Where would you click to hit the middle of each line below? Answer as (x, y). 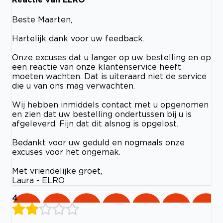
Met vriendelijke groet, (57, 171)
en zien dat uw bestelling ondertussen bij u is (102, 114)
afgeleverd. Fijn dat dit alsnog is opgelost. (95, 124)
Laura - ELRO (38, 180)
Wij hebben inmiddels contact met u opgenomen (110, 105)
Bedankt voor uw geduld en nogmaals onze (98, 143)
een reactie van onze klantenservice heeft (97, 67)
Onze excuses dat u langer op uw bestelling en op (111, 57)
